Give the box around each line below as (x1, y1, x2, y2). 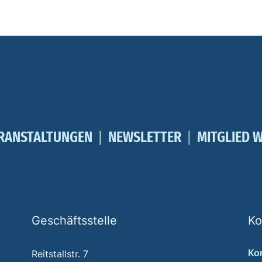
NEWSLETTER (108, 128, 181, 146)
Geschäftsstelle (32, 213, 117, 227)
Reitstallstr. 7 (32, 248, 88, 260)
